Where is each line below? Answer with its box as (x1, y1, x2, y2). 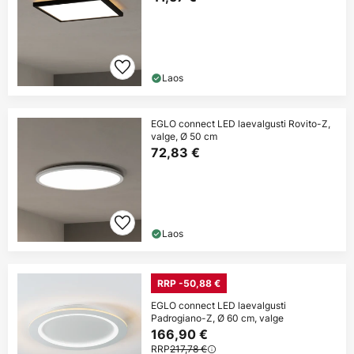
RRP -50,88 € (157, 277, 220, 290)
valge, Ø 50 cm (151, 130, 217, 144)
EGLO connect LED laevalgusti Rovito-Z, (151, 117, 330, 131)
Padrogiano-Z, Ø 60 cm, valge (151, 311, 284, 326)
